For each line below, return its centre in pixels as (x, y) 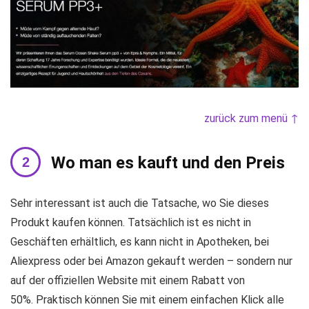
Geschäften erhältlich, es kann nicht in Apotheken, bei (140, 241)
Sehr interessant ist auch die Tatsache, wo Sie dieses (140, 203)
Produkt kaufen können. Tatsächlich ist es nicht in (131, 222)
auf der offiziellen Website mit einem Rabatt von (128, 280)
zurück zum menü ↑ (251, 118)
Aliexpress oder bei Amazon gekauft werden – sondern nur (151, 261)
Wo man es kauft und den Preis (168, 162)
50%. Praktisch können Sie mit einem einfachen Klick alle (147, 299)
